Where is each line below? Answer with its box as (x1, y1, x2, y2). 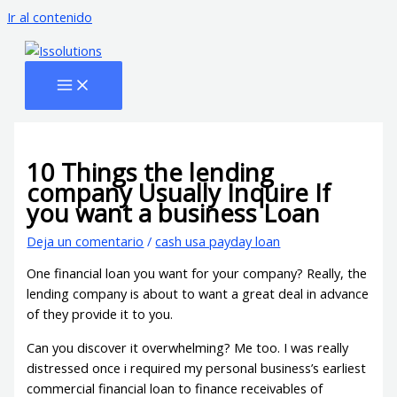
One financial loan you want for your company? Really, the (27, 264, 368, 283)
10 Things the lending (27, 155, 275, 189)
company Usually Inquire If (27, 175, 331, 209)
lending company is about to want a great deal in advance (27, 284, 370, 303)
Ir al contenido (7, 8, 92, 26)
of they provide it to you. (27, 305, 174, 323)
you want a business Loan (27, 196, 321, 230)
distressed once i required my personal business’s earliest (27, 358, 367, 377)
